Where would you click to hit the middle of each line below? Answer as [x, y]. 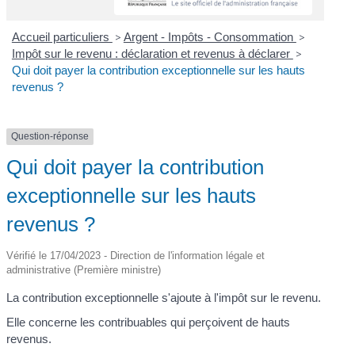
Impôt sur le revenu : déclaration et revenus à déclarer [152, 54]
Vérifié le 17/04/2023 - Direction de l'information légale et [136, 255]
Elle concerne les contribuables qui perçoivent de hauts [149, 323]
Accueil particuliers [62, 37]
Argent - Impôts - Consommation [210, 37]
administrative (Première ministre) [84, 269]
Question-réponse [50, 137]
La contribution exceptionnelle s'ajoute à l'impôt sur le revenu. [164, 297]
